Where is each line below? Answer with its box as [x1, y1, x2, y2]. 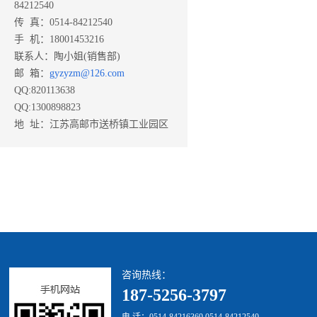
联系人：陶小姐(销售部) [14, 51, 120, 62]
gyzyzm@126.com [50, 68, 125, 79]
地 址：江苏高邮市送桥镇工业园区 [14, 119, 168, 129]
